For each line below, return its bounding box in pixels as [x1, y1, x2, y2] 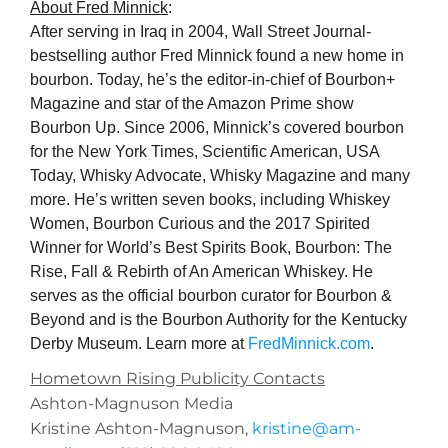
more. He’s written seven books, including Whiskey [30, 191, 390, 209]
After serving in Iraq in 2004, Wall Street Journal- [30, 23, 371, 41]
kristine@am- [252, 419, 361, 439]
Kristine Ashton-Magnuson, [30, 419, 252, 439]
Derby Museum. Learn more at [30, 335, 248, 353]
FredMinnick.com [248, 335, 370, 353]
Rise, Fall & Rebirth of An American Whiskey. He [30, 263, 373, 281]
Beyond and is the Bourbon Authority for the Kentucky [30, 311, 407, 329]
